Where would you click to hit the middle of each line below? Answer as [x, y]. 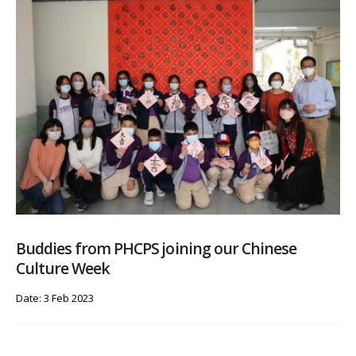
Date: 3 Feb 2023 [55, 298]
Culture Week [63, 268]
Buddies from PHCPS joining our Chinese [156, 248]
